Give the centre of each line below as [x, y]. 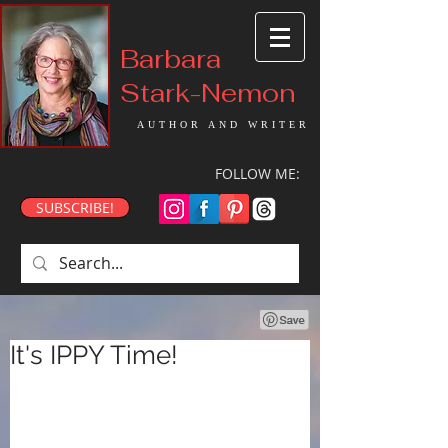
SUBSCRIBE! [75, 207]
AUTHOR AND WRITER [223, 124]
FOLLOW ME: [257, 173]
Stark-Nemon [208, 93]
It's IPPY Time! [94, 355]
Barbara [170, 59]
